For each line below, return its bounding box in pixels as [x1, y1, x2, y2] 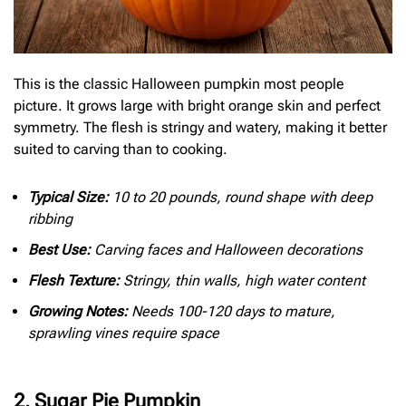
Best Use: [28, 241, 91, 259]
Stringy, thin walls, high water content [120, 272, 365, 290]
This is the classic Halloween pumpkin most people [14, 74, 344, 92]
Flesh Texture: [28, 272, 120, 290]
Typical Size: [28, 188, 109, 207]
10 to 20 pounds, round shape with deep [109, 188, 372, 207]
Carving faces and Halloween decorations [91, 241, 362, 259]
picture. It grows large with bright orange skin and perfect [14, 96, 381, 114]
